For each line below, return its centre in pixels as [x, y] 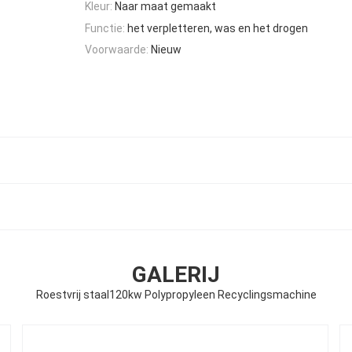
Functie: [105, 28]
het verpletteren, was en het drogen [218, 28]
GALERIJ [176, 275]
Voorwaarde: [117, 49]
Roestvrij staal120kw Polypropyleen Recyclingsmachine [176, 295]
